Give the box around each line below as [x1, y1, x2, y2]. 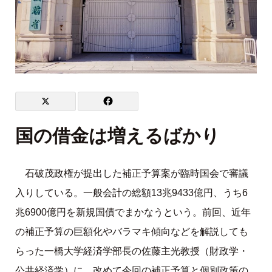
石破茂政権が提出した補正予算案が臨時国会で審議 [24, 168, 248, 178]
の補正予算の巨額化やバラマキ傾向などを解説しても [15, 226, 248, 237]
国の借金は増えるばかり [15, 125, 220, 146]
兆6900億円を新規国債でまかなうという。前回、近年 [15, 206, 251, 217]
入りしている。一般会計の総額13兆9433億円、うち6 [15, 187, 248, 198]
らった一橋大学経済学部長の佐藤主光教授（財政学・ [15, 245, 248, 256]
